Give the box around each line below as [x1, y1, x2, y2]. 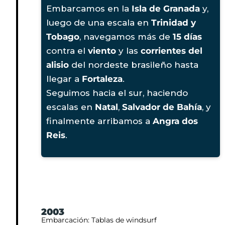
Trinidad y [151, 17, 196, 28]
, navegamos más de [79, 31, 173, 42]
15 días [173, 31, 202, 42]
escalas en [46, 101, 95, 112]
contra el [46, 45, 88, 56]
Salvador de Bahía [122, 101, 202, 112]
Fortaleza [82, 73, 123, 84]
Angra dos [153, 116, 198, 126]
